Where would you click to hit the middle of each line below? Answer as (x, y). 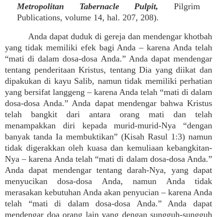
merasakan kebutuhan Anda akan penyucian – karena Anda (108, 192)
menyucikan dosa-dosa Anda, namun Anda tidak (108, 181)
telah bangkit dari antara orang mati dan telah (108, 114)
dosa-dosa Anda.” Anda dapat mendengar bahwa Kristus (108, 103)
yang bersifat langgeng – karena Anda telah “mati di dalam (108, 92)
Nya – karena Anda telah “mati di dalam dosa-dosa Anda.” (108, 159)
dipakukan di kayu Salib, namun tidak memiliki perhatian (108, 81)
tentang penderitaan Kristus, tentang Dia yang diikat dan (108, 70)
